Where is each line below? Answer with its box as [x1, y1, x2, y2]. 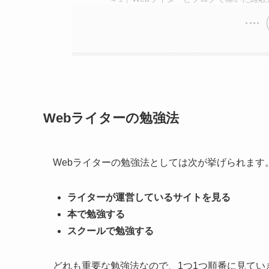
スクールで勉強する [67, 225, 154, 236]
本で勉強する [67, 208, 125, 219]
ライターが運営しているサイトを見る [67, 192, 231, 202]
